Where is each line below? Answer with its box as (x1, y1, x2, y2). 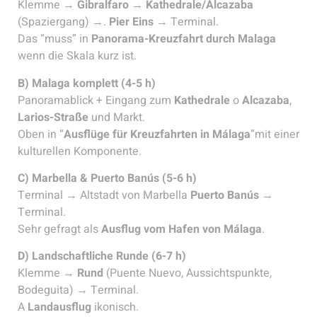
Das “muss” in (18, 30, 91, 48)
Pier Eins (109, 13, 154, 31)
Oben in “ (18, 125, 64, 143)
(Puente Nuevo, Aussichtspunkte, (103, 265, 272, 282)
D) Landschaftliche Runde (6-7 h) (18, 248, 186, 265)
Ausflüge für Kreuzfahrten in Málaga (64, 125, 250, 143)
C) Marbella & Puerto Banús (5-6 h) (18, 170, 197, 188)
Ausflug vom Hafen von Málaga (101, 221, 262, 238)
